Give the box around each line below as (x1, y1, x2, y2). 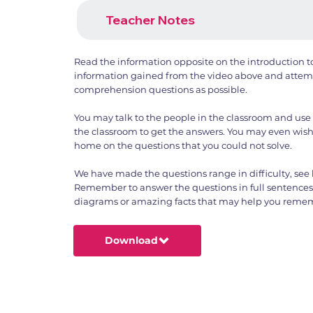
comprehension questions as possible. (73, 83, 247, 95)
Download (105, 234, 159, 247)
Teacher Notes (105, 11, 196, 28)
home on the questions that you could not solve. (73, 139, 292, 151)
